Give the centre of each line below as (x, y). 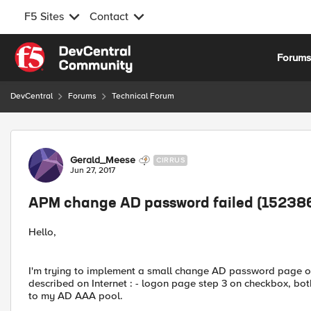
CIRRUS (170, 160)
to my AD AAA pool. (76, 296)
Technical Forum (143, 96)
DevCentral (32, 96)
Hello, (42, 232)
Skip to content (60, 50)
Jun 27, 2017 (93, 170)
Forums (82, 96)
